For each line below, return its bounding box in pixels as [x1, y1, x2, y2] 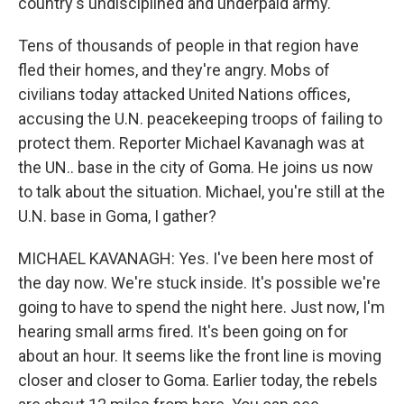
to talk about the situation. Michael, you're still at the [18, 181, 385, 201]
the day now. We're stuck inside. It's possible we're [18, 272, 381, 292]
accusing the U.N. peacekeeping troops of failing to [18, 108, 382, 128]
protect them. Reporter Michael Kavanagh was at [18, 133, 364, 152]
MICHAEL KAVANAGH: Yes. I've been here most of [18, 248, 374, 268]
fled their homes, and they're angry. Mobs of [18, 60, 330, 79]
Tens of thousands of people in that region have [18, 35, 359, 55]
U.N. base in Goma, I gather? [18, 206, 216, 225]
